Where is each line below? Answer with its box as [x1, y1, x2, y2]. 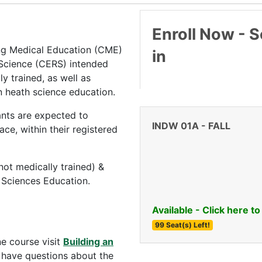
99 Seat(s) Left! [154, 220, 210, 229]
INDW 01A [152, 119, 199, 132]
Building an [63, 235, 113, 247]
